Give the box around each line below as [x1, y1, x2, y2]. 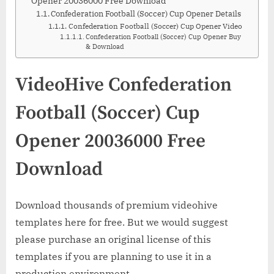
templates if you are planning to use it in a [15, 250, 212, 262]
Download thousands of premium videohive [15, 198, 218, 211]
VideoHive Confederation [15, 73, 232, 97]
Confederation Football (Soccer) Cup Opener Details [51, 8, 242, 19]
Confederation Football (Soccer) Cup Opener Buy [85, 32, 241, 41]
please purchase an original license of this [15, 232, 211, 245]
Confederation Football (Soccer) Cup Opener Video [68, 21, 242, 31]
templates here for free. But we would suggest [15, 215, 228, 228]
